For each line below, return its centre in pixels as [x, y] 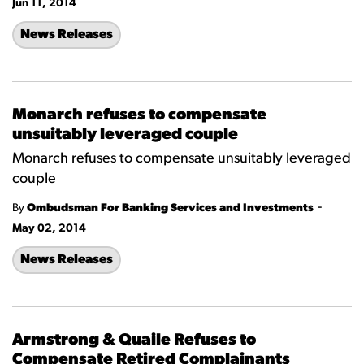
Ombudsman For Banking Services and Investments [170, 208]
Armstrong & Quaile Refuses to [134, 340]
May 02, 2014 [49, 229]
